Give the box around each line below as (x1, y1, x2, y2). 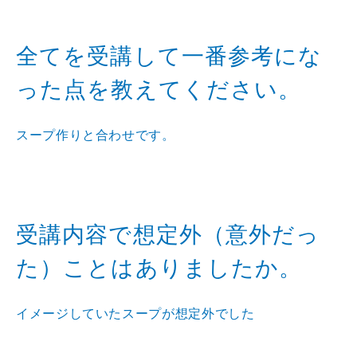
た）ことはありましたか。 (16, 255, 303, 280)
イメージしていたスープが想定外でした (16, 306, 255, 320)
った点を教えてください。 (16, 76, 302, 102)
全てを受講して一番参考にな (16, 43, 323, 69)
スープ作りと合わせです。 (16, 127, 175, 142)
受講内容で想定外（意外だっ (16, 222, 320, 247)
